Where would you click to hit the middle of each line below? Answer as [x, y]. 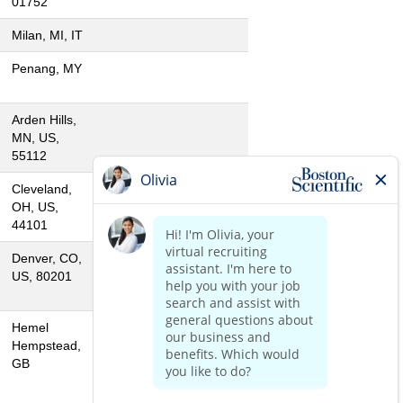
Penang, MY [47, 68]
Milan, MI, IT [47, 35]
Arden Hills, [44, 120]
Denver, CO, [47, 258]
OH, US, [35, 207]
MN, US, [36, 138]
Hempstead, [46, 345]
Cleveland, [42, 189]
